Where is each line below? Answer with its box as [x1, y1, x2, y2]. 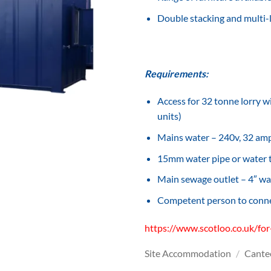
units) [157, 110, 181, 122]
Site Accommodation [145, 247, 231, 260]
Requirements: [145, 67, 208, 79]
